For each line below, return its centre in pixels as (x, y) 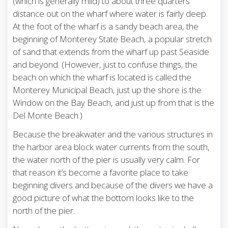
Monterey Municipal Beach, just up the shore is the (107, 90)
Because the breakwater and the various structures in (113, 134)
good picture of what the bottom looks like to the (103, 197)
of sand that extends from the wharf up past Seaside (111, 51)
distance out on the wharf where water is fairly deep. (110, 13)
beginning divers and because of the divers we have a (113, 185)
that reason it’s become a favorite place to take (101, 172)
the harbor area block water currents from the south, (111, 147)
